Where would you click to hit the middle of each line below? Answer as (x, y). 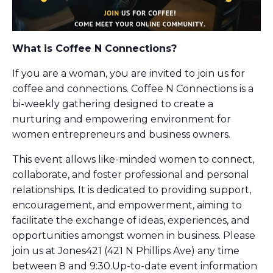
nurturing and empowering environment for (122, 119)
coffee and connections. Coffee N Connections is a (133, 89)
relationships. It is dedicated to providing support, (132, 190)
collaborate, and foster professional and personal (131, 175)
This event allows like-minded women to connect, (133, 160)
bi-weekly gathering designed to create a (113, 104)
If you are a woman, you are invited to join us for (129, 74)
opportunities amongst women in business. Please (134, 236)
